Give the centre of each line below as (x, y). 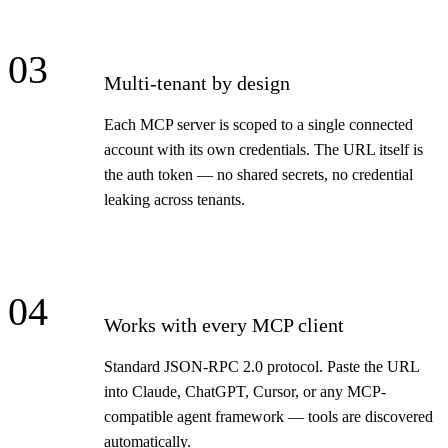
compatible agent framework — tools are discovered (268, 417)
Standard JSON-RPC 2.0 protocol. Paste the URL (261, 367)
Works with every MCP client (224, 325)
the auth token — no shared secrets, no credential (258, 175)
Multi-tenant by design (197, 83)
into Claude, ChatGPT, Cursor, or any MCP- (245, 392)
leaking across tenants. (174, 200)
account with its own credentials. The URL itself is (263, 150)
